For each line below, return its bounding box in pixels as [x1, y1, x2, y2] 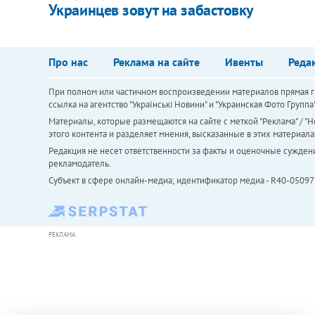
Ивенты [224, 54, 263, 69]
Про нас [48, 54, 88, 69]
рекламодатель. [48, 157, 111, 169]
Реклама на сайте [112, 54, 200, 69]
